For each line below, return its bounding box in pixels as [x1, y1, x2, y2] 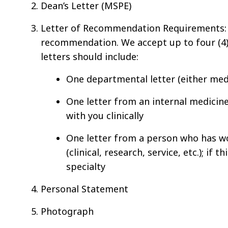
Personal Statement [41, 182, 128, 195]
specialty [66, 160, 105, 173]
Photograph [41, 205, 94, 217]
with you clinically [66, 109, 144, 122]
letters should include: [41, 50, 138, 63]
